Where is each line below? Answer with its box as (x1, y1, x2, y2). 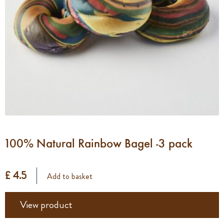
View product (20, 197, 72, 212)
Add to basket (47, 170, 92, 182)
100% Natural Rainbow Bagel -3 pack (5, 135, 192, 151)
